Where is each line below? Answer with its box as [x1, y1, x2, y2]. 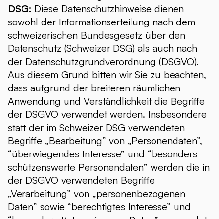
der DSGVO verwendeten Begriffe [8, 174, 155, 186]
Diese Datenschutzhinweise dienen [34, 2, 184, 15]
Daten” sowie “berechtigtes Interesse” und [8, 200, 191, 213]
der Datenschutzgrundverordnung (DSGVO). [8, 55, 199, 67]
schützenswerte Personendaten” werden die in [8, 161, 210, 173]
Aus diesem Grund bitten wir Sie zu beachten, [8, 68, 206, 81]
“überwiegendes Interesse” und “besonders [8, 148, 197, 160]
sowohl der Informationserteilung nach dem [8, 16, 195, 28]
